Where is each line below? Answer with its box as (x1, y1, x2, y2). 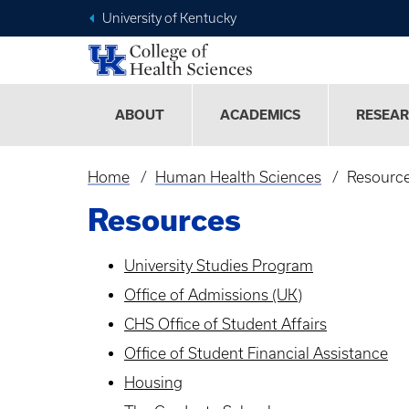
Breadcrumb (88, 182, 207, 204)
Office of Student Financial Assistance (124, 345, 388, 362)
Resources (88, 203, 241, 237)
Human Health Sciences (154, 169, 321, 186)
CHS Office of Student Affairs (124, 316, 327, 333)
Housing (124, 374, 183, 392)
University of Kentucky (102, 11, 236, 26)
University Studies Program (124, 257, 313, 275)
